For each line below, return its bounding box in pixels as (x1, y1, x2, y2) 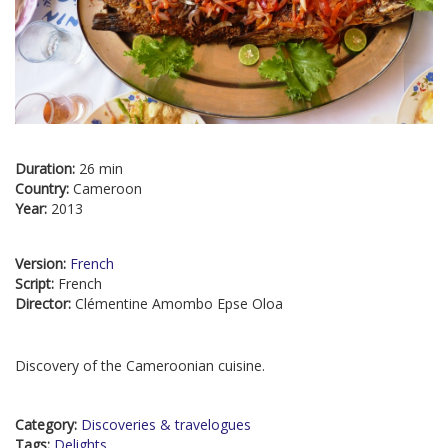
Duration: (15, 159, 79, 179)
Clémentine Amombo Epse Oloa (75, 294, 283, 314)
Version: (15, 254, 70, 274)
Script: (15, 274, 58, 294)
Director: (15, 294, 75, 314)
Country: (15, 179, 73, 199)
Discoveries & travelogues (81, 415, 251, 435)
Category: (15, 415, 81, 435)
